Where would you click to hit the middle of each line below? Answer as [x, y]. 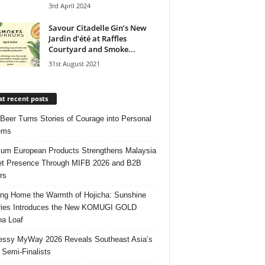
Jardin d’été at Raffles [87, 38]
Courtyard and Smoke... [92, 49]
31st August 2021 [74, 63]
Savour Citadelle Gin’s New [97, 28]
